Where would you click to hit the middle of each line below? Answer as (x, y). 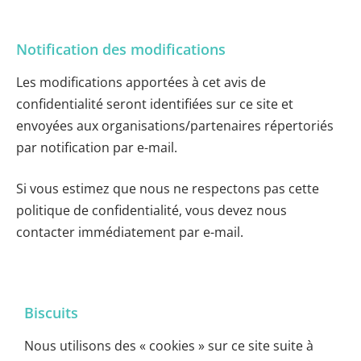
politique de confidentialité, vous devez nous (151, 211)
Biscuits (51, 313)
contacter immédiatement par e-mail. (130, 232)
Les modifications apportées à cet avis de (141, 83)
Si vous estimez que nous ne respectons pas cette (168, 189)
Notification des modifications (121, 50)
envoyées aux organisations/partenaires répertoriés (175, 126)
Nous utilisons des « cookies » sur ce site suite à (169, 346)
